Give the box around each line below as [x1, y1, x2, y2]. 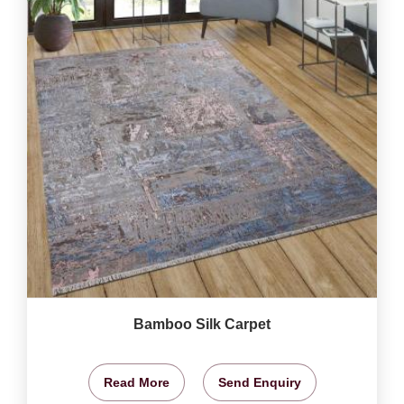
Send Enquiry [217, 374, 301, 390]
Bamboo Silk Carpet [133, 316, 271, 332]
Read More [103, 374, 170, 390]
